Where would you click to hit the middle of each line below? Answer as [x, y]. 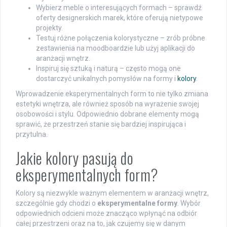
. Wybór [189, 203]
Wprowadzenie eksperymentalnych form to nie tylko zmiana [112, 94]
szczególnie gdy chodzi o [56, 203]
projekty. [49, 28]
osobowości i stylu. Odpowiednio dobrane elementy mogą [107, 114]
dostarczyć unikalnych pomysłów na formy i [107, 79]
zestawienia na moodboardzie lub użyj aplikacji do [116, 48]
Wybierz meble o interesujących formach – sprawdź [119, 8]
